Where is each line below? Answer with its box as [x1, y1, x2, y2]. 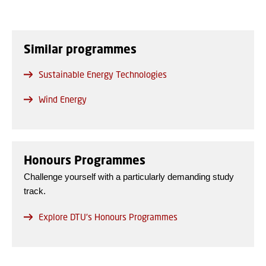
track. [24, 186, 46, 197]
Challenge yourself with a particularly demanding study [24, 172, 234, 182]
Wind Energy [39, 94, 87, 105]
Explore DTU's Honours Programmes [39, 211, 178, 223]
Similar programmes [24, 42, 137, 57]
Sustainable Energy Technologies [39, 69, 167, 80]
